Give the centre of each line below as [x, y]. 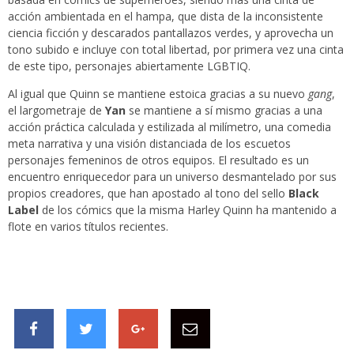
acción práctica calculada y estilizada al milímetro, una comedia [169, 127]
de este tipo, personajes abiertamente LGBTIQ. [129, 66]
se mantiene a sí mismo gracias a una [224, 111]
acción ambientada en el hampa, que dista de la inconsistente [166, 17]
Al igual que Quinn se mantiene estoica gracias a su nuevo [158, 94]
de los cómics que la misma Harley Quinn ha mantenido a [189, 210]
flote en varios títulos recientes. [88, 227]
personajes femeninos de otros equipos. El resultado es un [158, 160]
